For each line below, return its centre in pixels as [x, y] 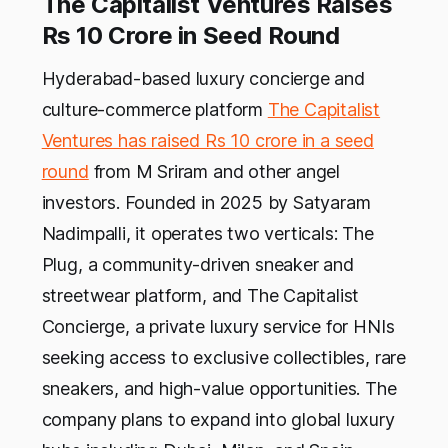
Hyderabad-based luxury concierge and [203, 79]
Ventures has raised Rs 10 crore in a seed [207, 141]
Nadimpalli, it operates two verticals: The [207, 234]
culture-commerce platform [154, 110]
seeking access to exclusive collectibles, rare [223, 358]
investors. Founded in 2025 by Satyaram [206, 203]
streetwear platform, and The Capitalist [200, 296]
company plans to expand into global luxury [218, 420]
